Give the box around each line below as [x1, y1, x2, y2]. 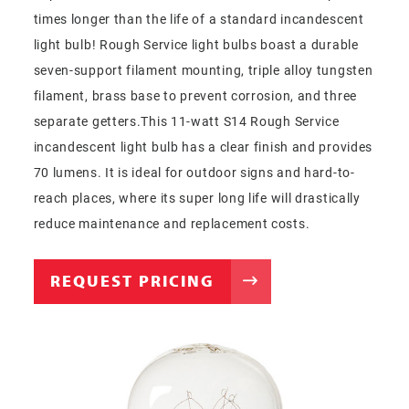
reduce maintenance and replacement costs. [33, 214, 310, 232]
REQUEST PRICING [49, 269, 215, 291]
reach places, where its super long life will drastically [33, 188, 361, 206]
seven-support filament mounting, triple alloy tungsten [33, 60, 373, 79]
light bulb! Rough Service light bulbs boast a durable [33, 35, 359, 53]
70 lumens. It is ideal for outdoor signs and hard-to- [33, 163, 355, 181]
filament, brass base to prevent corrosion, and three [33, 86, 357, 104]
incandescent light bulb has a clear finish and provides [33, 137, 373, 155]
